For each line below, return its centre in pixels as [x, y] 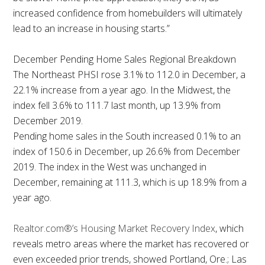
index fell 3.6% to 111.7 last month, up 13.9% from [117, 106]
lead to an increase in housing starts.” [92, 29]
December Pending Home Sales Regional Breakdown [125, 59]
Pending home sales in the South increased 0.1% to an [127, 136]
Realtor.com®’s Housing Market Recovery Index [114, 229]
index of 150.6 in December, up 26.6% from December [127, 152]
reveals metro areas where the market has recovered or [131, 244]
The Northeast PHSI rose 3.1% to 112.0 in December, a [130, 75]
